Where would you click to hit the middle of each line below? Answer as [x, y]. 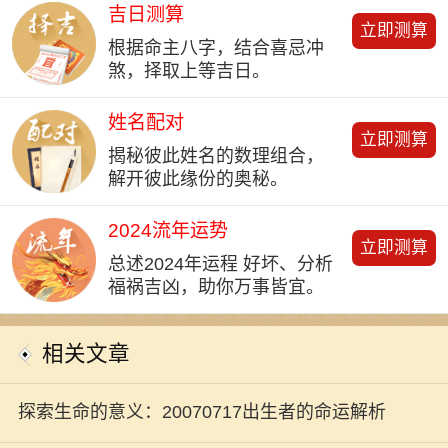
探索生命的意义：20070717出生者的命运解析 [201, 412]
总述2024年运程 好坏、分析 [220, 264]
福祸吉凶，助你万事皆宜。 [215, 287]
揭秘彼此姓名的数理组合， [215, 156]
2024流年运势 [167, 230]
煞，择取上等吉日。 [188, 71]
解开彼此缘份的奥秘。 [197, 179]
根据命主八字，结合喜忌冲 [215, 48]
